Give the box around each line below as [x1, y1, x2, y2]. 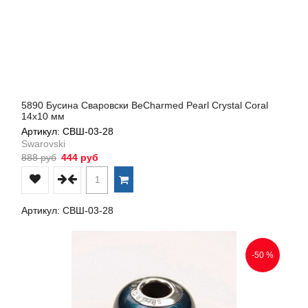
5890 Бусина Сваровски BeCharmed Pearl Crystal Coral [21, 99, 268, 111]
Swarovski [21, 137, 65, 149]
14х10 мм [21, 110, 65, 122]
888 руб [21, 151, 56, 163]
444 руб [58, 151, 98, 163]
